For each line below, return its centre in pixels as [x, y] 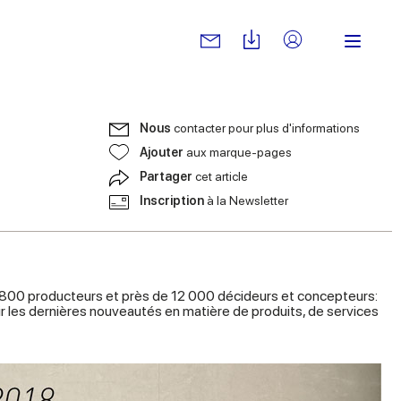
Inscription [173, 200]
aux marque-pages [239, 152]
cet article [222, 176]
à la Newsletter [247, 200]
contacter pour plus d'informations [267, 128]
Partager [167, 176]
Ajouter [163, 152]
